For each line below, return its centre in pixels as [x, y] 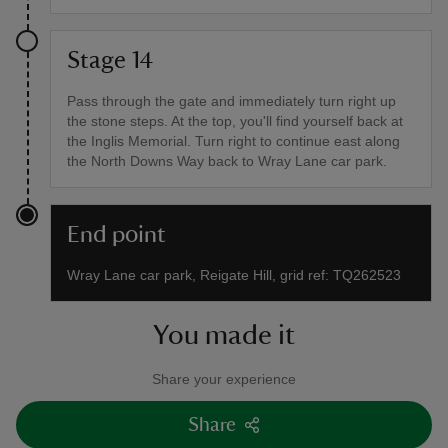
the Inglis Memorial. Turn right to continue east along [233, 141]
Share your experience [224, 379]
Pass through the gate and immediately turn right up [231, 101]
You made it [224, 335]
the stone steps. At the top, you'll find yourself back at [235, 121]
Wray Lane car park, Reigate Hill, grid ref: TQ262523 [234, 275]
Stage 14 [110, 61]
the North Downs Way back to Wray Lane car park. [227, 161]
